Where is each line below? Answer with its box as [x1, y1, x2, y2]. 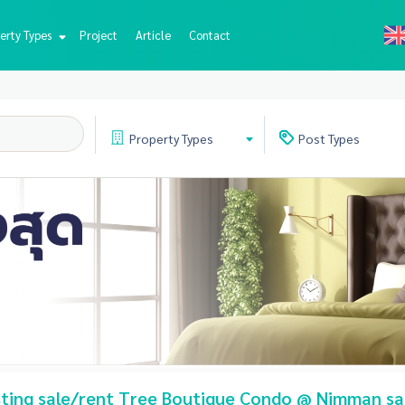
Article [135, 27, 171, 42]
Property [128, 130, 182, 146]
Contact [188, 27, 231, 42]
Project [79, 27, 118, 42]
